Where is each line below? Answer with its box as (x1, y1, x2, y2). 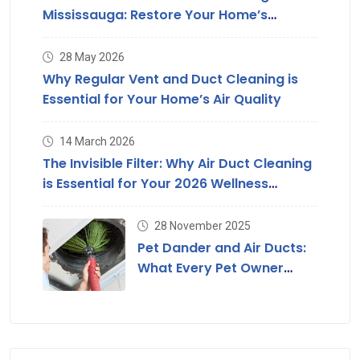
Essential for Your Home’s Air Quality (43, 90, 281, 109)
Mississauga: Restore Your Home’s (43, 6, 268, 25)
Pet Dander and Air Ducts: (137, 239, 306, 258)
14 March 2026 (59, 135, 135, 149)
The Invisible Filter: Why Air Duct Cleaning (43, 154, 312, 174)
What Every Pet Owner (137, 259, 284, 278)
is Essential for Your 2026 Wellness (43, 174, 268, 194)
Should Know (137, 279, 223, 298)
